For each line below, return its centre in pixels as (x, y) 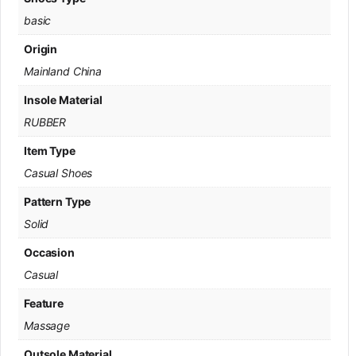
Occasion (49, 252)
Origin (41, 48)
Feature (44, 303)
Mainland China (63, 71)
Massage (47, 325)
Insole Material (63, 99)
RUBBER (45, 122)
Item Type (50, 150)
